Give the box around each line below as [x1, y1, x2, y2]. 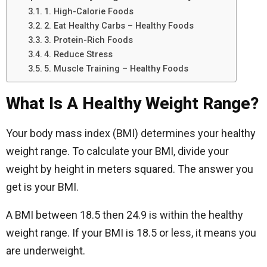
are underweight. [6, 244, 85, 257]
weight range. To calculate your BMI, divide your [6, 145, 229, 157]
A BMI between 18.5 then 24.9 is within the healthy [6, 209, 243, 221]
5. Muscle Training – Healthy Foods [44, 63, 188, 74]
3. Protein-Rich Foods [44, 34, 133, 45]
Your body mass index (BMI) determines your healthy [6, 127, 256, 139]
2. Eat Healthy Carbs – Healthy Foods [44, 20, 194, 31]
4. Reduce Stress [44, 48, 113, 60]
